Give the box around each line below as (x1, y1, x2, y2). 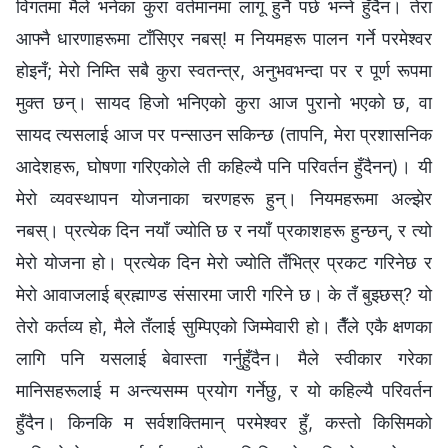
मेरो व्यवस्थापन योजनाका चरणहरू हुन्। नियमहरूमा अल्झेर (16, 187, 432, 209)
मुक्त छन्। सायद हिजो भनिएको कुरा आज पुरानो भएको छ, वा (16, 91, 432, 113)
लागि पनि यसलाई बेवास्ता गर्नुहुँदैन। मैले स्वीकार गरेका (16, 347, 432, 369)
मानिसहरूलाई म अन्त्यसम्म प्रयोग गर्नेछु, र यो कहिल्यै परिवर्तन (16, 379, 432, 401)
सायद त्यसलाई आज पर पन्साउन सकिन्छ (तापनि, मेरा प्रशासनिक (16, 123, 432, 145)
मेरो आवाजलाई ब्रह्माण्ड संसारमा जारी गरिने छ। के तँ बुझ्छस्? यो (16, 283, 432, 305)
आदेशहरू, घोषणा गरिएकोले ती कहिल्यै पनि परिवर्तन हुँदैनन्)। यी (16, 155, 432, 177)
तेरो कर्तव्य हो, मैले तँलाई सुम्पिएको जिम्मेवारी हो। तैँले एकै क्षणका (16, 315, 432, 337)
